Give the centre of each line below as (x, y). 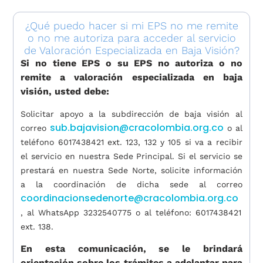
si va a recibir (212, 142)
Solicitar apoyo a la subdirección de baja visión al (131, 114)
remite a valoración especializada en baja (131, 77)
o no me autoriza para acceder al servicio (131, 38)
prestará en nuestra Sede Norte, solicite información (131, 171)
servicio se (221, 156)
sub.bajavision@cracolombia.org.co (137, 128)
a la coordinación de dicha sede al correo (131, 185)
